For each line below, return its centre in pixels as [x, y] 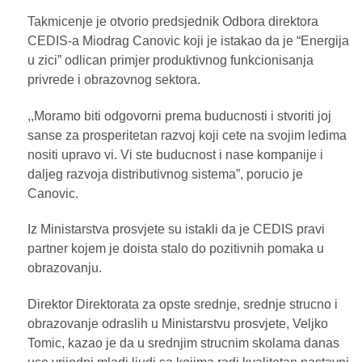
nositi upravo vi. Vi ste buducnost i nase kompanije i [175, 154]
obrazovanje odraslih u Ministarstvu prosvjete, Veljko [178, 324]
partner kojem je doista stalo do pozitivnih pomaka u [176, 249]
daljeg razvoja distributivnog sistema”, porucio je [165, 174]
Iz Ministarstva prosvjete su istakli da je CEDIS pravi [176, 229]
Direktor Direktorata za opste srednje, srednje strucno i [183, 305]
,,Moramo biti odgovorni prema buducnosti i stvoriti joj [179, 116]
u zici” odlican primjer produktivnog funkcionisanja [170, 60]
